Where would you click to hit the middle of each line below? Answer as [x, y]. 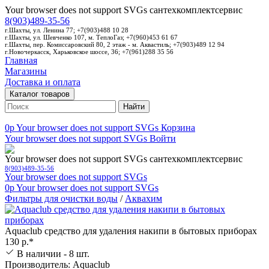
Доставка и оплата [43, 82]
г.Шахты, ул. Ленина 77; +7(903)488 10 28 [67, 30]
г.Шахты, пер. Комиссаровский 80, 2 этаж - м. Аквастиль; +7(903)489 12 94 [115, 44]
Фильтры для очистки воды [61, 198]
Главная [21, 60]
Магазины [26, 71]
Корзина [177, 128]
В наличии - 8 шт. [52, 254]
